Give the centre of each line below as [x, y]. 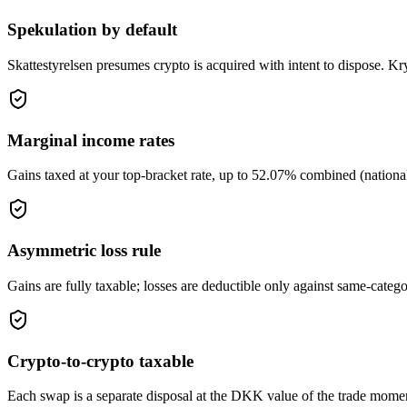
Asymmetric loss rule [84, 251]
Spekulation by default [92, 30]
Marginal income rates [91, 140]
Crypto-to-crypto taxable [100, 361]
